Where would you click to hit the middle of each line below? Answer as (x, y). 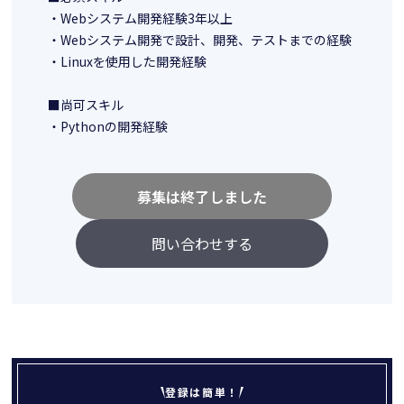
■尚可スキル (86, 105)
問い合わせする (202, 244)
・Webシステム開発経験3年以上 (141, 18)
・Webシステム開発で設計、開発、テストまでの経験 (200, 40)
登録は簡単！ (202, 392)
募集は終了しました (202, 196)
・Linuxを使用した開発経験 (128, 62)
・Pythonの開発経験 (108, 127)
